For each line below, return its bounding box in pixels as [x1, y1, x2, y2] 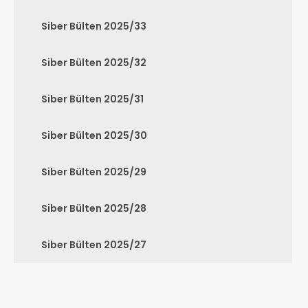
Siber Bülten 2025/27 [41, 238, 146, 252]
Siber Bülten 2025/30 [41, 129, 147, 142]
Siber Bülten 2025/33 [41, 19, 146, 33]
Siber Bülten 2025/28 [41, 201, 146, 215]
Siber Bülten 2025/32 [41, 56, 146, 69]
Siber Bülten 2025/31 [41, 92, 144, 106]
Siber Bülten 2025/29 [41, 165, 146, 179]
